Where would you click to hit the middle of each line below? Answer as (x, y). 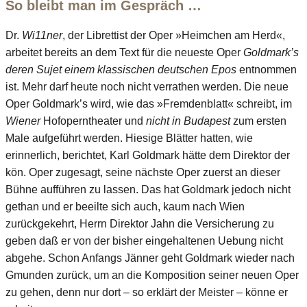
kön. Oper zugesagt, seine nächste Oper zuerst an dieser (143, 172)
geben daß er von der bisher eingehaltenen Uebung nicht (144, 241)
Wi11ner (42, 35)
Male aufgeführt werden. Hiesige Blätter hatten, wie (129, 138)
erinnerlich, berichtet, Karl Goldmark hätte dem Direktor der (148, 155)
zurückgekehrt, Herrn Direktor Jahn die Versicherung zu (140, 223)
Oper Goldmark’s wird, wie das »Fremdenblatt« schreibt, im (149, 103)
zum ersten (258, 121)
